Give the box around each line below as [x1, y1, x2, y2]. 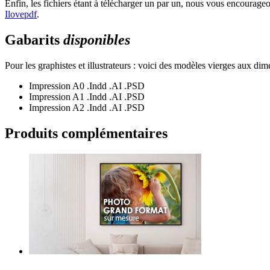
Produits [5, 125, 61, 142]
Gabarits [5, 32, 60, 48]
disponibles [60, 32, 130, 48]
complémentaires [61, 125, 168, 142]
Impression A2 [29, 102, 84, 113]
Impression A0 [29, 81, 84, 92]
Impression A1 [29, 92, 84, 102]
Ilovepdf [5, 9, 37, 20]
